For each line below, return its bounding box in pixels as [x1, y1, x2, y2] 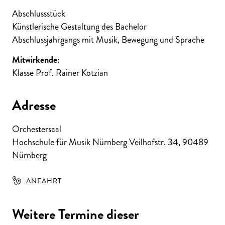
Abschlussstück [12, 7, 65, 20]
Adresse [12, 95, 56, 116]
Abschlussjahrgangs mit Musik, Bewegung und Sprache [12, 33, 204, 46]
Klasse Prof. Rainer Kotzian [12, 66, 108, 79]
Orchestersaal [12, 122, 61, 136]
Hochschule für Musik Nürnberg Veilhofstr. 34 [12, 135, 178, 149]
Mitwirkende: [12, 53, 60, 66]
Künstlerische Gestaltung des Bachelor [12, 20, 147, 33]
